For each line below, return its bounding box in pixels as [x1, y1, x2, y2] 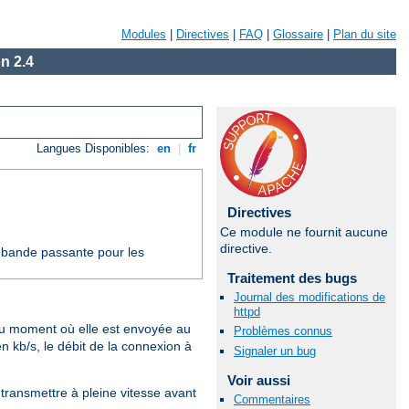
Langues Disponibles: [37, 142, 154, 156]
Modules [121, 27, 166, 41]
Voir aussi [226, 372, 290, 388]
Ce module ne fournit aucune [220, 225, 388, 239]
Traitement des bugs [226, 270, 357, 286]
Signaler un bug [234, 343, 316, 358]
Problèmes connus [234, 324, 332, 339]
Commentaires [234, 392, 310, 406]
